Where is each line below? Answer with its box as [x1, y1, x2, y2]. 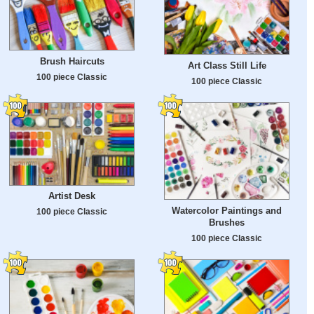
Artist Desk [48, 191, 95, 202]
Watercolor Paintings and [172, 205, 282, 216]
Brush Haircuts [39, 55, 104, 67]
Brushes [209, 217, 245, 228]
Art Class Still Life [187, 60, 266, 71]
